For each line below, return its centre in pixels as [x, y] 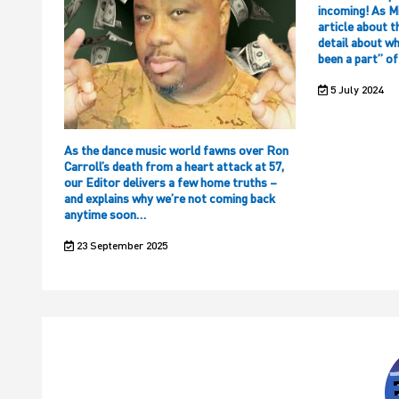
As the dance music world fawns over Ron [176, 151]
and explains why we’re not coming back [170, 199]
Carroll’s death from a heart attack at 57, [174, 167]
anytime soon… [105, 215]
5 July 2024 [355, 90]
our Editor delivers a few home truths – [171, 183]
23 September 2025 [120, 246]
